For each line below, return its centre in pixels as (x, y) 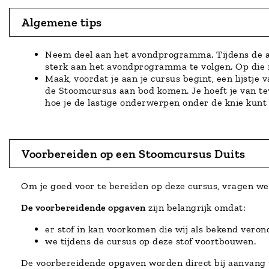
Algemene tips (62, 22)
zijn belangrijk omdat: (195, 207)
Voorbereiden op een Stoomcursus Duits (134, 153)
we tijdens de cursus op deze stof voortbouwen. (150, 241)
